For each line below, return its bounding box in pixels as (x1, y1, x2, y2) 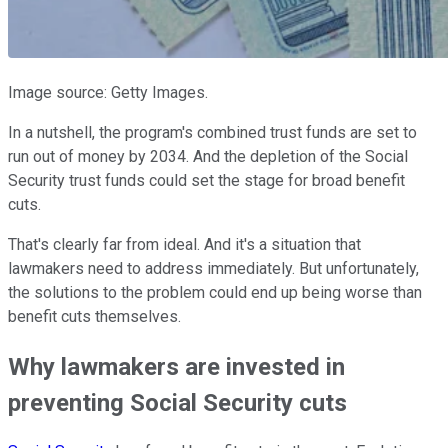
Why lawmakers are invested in (8, 352, 345, 381)
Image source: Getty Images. (8, 82, 208, 102)
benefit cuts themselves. (8, 306, 181, 326)
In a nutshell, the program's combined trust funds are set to (8, 122, 417, 142)
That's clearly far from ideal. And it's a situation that (8, 234, 361, 254)
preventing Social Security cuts (8, 388, 347, 417)
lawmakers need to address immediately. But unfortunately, (8, 258, 419, 278)
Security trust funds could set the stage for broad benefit (8, 170, 405, 190)
